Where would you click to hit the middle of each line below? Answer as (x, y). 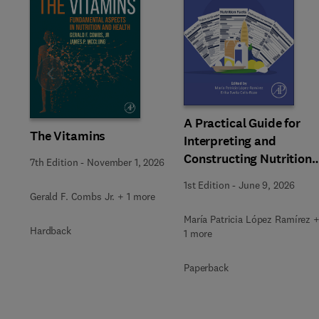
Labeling (208, 177)
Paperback (206, 268)
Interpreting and (230, 141)
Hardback (51, 231)
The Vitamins (68, 136)
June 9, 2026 (267, 185)
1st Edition (207, 185)
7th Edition (54, 162)
